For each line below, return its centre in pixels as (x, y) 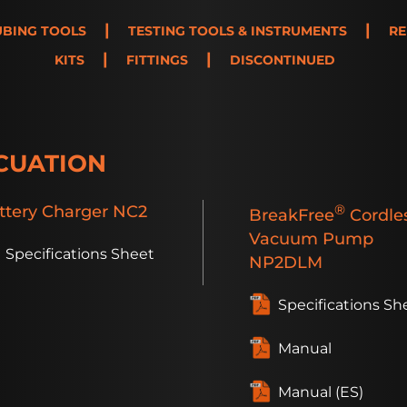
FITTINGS (157, 60)
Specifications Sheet (80, 254)
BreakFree (292, 215)
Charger (73, 212)
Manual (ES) (321, 392)
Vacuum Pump (311, 239)
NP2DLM (286, 263)
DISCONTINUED (282, 60)
